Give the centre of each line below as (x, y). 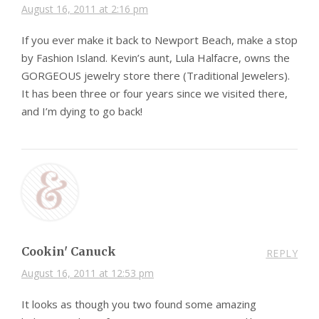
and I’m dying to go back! (82, 111)
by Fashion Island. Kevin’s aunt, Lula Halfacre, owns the (156, 58)
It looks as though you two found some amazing (139, 304)
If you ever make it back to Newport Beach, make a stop (159, 40)
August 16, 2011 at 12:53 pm (88, 273)
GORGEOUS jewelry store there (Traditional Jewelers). (156, 76)
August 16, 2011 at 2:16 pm (85, 9)
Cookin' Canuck (69, 252)
